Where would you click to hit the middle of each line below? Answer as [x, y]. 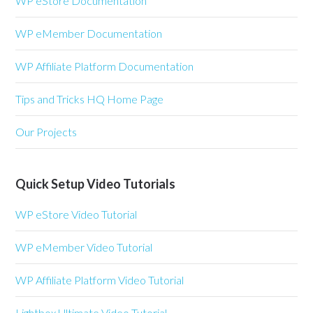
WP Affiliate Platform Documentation [105, 66]
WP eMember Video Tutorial [84, 247]
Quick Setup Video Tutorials [96, 184]
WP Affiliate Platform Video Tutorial [100, 280]
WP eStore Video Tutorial [77, 214]
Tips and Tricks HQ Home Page [90, 99]
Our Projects [46, 132]
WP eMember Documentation [89, 34]
